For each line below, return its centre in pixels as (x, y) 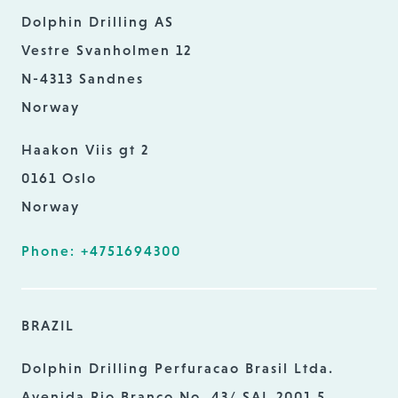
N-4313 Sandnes (83, 78)
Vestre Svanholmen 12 (107, 50)
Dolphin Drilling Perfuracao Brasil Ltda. (178, 368)
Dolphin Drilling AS (98, 21)
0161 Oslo (59, 178)
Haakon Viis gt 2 (85, 149)
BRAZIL (48, 325)
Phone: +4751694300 (101, 251)
